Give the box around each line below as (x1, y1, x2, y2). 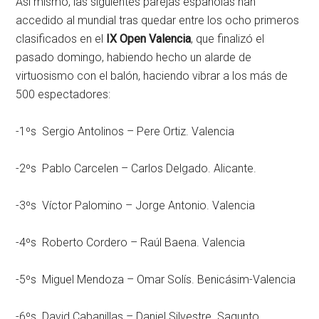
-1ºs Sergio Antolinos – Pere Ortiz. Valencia (16, 125, 235, 138)
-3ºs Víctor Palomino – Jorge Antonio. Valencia (16, 199, 256, 212)
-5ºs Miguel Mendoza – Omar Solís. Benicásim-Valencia (16, 273, 296, 286)
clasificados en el (16, 32, 107, 46)
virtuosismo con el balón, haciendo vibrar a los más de (16, 69, 288, 83)
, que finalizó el (191, 32, 265, 46)
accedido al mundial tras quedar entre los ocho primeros (16, 14, 300, 27)
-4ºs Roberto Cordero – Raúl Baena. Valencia (16, 236, 246, 249)
